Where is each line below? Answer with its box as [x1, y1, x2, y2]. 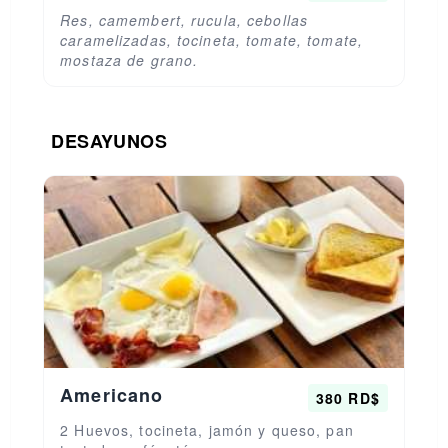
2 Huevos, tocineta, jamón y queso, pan [60, 420, 354, 440]
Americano [60, 382, 164, 408]
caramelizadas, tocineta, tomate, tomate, [60, 30, 364, 50]
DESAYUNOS [51, 128, 168, 154]
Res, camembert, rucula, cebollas [60, 10, 309, 30]
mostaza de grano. [60, 50, 199, 70]
